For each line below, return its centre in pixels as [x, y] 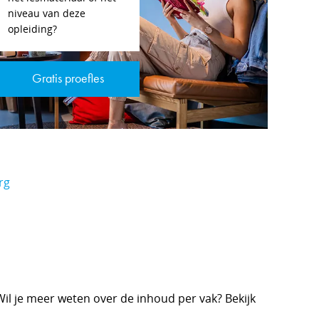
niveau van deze [47, 13]
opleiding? [32, 29]
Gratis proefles [68, 79]
